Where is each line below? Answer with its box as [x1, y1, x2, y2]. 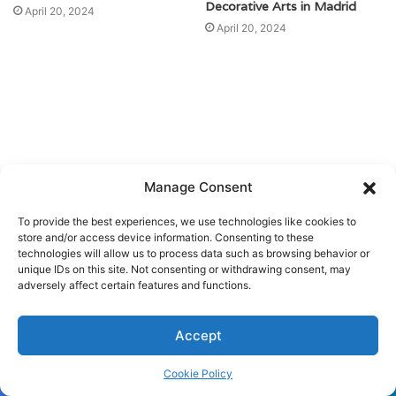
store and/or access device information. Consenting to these [18, 231, 314, 244]
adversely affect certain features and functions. [18, 278, 251, 292]
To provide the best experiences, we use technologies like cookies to [18, 215, 356, 228]
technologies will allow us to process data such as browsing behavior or [18, 247, 369, 260]
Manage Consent [143, 179, 253, 195]
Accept [174, 326, 222, 344]
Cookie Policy [164, 367, 232, 380]
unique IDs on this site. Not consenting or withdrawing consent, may [18, 263, 351, 276]
